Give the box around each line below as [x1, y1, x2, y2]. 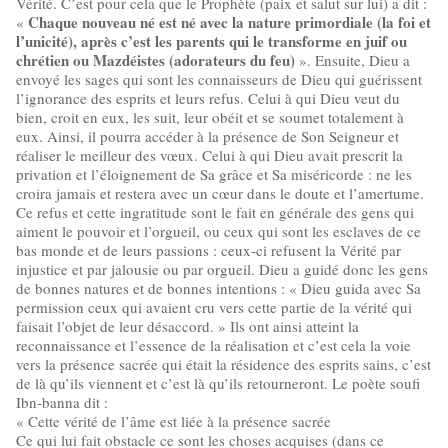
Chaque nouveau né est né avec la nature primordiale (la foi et [28, 11, 431, 33]
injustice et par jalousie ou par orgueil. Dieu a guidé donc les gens [16, 259, 428, 279]
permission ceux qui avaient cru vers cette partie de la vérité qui [16, 297, 412, 317]
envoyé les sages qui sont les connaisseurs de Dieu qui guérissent [16, 69, 422, 89]
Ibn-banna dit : [16, 392, 108, 412]
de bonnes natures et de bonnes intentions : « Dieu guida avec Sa [16, 278, 421, 298]
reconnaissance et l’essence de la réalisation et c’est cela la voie [16, 335, 411, 355]
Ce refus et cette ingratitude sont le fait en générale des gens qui [16, 202, 414, 222]
